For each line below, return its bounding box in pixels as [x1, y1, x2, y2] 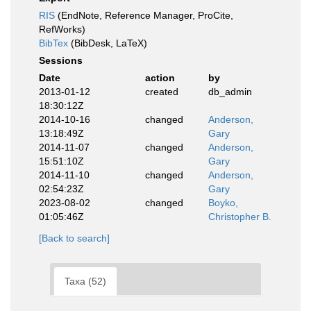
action [144, 72, 175, 83]
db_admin [208, 86, 252, 97]
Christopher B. [208, 211, 271, 222]
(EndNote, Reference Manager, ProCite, [55, 10, 233, 21]
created [144, 86, 178, 97]
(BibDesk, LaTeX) [68, 37, 147, 49]
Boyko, [208, 197, 238, 208]
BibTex [39, 37, 68, 49]
